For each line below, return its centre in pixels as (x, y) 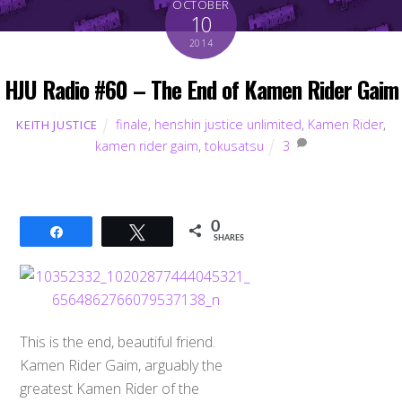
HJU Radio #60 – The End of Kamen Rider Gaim (201, 89)
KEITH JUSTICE (57, 125)
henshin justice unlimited (227, 125)
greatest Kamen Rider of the (110, 388)
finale (131, 125)
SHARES (229, 238)
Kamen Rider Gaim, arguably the (122, 365)
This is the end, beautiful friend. (118, 341)
